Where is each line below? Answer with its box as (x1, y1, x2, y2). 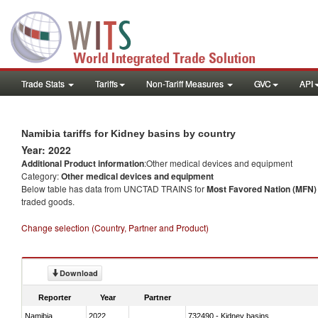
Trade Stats (21, 77, 67, 89)
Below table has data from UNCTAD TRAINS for (21, 182, 207, 194)
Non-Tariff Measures (146, 77, 226, 89)
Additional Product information (21, 157, 144, 170)
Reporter (38, 292, 71, 302)
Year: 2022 (21, 143, 71, 157)
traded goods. (21, 195, 75, 207)
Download (60, 268, 98, 278)
